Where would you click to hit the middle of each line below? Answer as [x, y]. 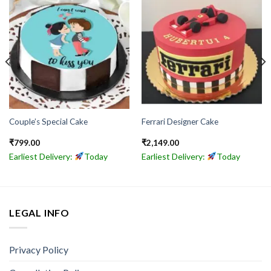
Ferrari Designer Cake [180, 121]
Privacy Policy [39, 249]
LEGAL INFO [39, 213]
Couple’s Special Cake [48, 121]
